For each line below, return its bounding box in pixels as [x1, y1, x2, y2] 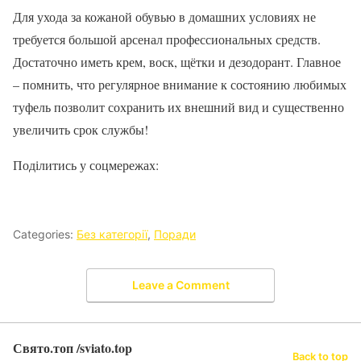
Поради [154, 227, 196, 242]
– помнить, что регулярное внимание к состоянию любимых [13, 76, 346, 93]
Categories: [13, 227, 77, 242]
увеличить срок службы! [13, 121, 148, 139]
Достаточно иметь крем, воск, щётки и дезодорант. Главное [13, 53, 341, 71]
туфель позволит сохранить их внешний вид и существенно [13, 98, 344, 116]
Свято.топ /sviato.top [13, 338, 132, 357]
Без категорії [77, 227, 147, 242]
